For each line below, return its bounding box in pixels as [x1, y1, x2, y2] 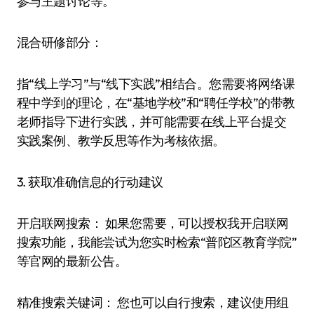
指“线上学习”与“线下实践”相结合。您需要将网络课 [17, 75, 295, 92]
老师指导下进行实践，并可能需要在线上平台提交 [17, 113, 287, 130]
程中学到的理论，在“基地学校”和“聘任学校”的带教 [17, 94, 295, 111]
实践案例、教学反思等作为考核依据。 [17, 132, 225, 149]
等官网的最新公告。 [17, 252, 128, 269]
